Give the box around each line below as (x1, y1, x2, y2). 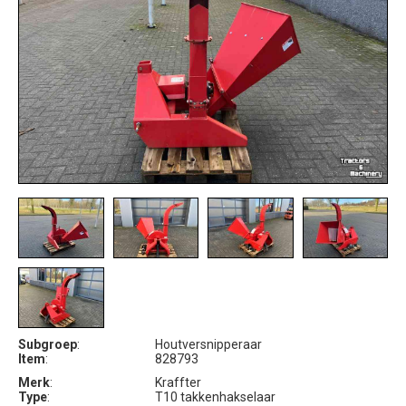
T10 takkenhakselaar (154, 389, 275, 404)
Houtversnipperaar (154, 336, 262, 352)
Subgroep (18, 336, 77, 352)
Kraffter (154, 374, 201, 390)
